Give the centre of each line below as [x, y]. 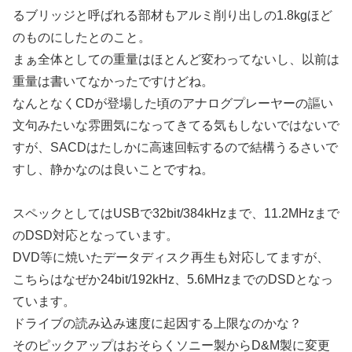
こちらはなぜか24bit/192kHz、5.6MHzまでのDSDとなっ [173, 280]
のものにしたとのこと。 [82, 37]
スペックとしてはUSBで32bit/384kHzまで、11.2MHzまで [176, 214]
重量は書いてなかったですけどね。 [113, 81]
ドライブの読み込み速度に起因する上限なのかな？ [157, 324]
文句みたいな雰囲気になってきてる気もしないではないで [176, 125]
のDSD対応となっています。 [95, 236]
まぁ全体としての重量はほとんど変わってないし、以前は [176, 59]
